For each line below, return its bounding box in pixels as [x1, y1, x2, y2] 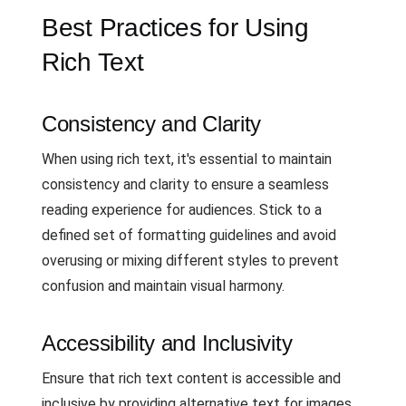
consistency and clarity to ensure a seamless [42, 176, 329, 193]
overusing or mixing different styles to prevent [42, 252, 339, 269]
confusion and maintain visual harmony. [42, 277, 285, 295]
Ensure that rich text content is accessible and [42, 370, 341, 387]
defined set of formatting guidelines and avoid [42, 227, 336, 244]
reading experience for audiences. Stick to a [42, 201, 322, 218]
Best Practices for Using [42, 14, 309, 42]
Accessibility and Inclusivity [42, 331, 293, 355]
